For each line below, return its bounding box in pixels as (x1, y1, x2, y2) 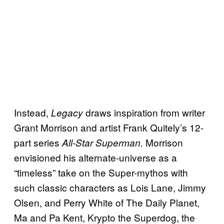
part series (14, 135, 62, 149)
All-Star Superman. (62, 135, 145, 149)
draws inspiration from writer (83, 105, 205, 119)
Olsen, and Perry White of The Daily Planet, (14, 195, 199, 209)
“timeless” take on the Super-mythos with (14, 165, 188, 179)
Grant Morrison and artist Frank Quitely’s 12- (14, 120, 203, 134)
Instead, (14, 105, 51, 119)
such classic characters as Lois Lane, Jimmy (14, 180, 206, 194)
